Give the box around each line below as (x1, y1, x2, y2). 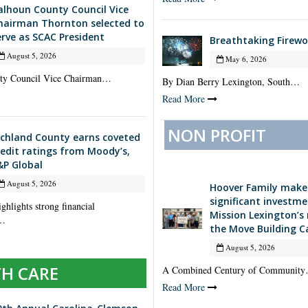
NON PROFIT (168, 124, 266, 147)
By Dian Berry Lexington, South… (162, 75, 300, 89)
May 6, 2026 (223, 54, 267, 65)
